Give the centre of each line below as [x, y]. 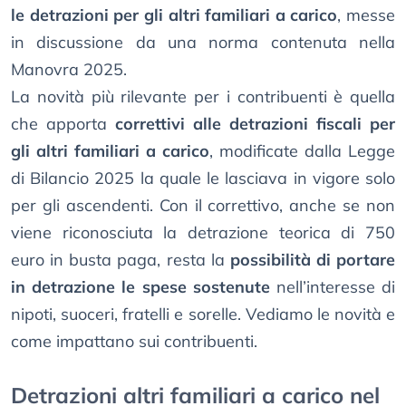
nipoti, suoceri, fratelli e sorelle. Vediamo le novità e [203, 314]
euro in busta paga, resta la [121, 260]
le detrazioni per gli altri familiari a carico [174, 15]
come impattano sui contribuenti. [134, 342]
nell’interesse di [333, 287]
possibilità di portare [312, 260]
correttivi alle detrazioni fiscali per [255, 124]
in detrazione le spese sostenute [140, 287]
